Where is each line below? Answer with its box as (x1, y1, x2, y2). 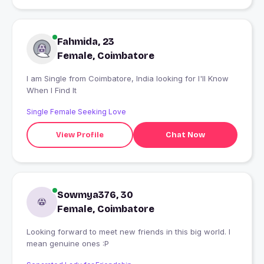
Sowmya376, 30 (57, 189, 133, 201)
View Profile (55, 130, 104, 140)
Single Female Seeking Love (27, 107, 126, 117)
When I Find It (27, 85, 77, 95)
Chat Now (165, 130, 205, 140)
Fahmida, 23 (57, 36, 114, 48)
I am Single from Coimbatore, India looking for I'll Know (27, 74, 69, 84)
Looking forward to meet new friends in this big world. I (27, 227, 230, 237)
